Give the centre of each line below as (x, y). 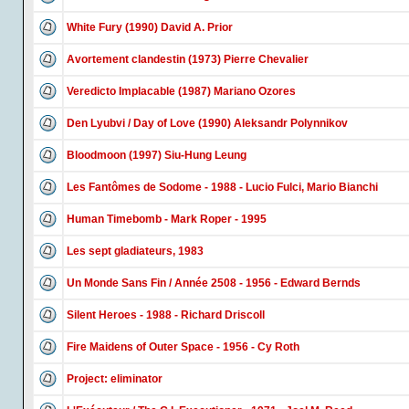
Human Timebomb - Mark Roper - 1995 (167, 219)
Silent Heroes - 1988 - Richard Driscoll (166, 315)
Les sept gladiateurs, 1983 (135, 251)
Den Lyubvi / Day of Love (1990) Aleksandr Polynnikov (207, 123)
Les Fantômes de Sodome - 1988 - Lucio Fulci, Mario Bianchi (222, 187)
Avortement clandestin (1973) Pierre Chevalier (188, 59)
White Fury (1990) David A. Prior (150, 27)
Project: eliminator (115, 379)
